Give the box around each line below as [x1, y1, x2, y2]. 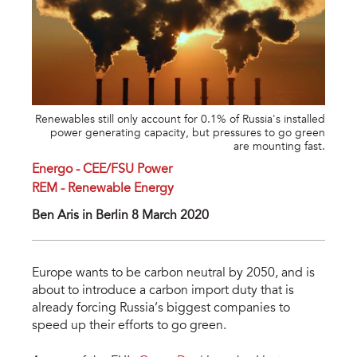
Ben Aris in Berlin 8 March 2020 [32, 210, 209, 223]
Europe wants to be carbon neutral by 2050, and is [32, 267, 315, 280]
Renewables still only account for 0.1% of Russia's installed [35, 115, 325, 127]
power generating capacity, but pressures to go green [50, 128, 325, 140]
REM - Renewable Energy [32, 182, 174, 196]
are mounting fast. [233, 142, 325, 154]
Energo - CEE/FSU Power [32, 163, 172, 177]
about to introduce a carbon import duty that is [32, 284, 294, 298]
